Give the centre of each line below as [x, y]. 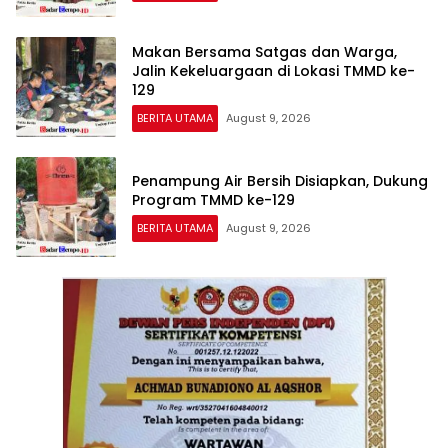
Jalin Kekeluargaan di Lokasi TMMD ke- [273, 70]
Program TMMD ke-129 [213, 200]
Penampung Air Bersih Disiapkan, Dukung [280, 181]
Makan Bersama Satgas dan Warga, [264, 51]
